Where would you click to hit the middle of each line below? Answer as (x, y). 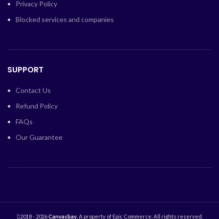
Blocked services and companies (65, 19)
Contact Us (33, 90)
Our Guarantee (39, 137)
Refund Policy (37, 106)
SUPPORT (25, 69)
